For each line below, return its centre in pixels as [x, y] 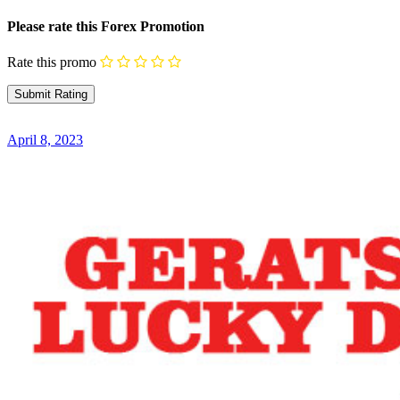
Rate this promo [52, 62]
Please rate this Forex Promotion [106, 27]
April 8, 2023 [45, 140]
